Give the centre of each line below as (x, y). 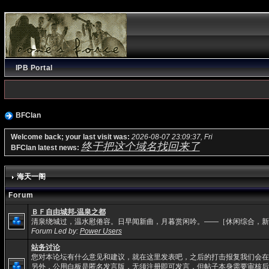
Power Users (101, 231)
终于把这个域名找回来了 (140, 146)
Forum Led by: (55, 231)
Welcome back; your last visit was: (71, 137)
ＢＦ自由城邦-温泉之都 (68, 212)
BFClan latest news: (46, 147)
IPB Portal (34, 68)
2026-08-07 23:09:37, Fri (172, 137)
